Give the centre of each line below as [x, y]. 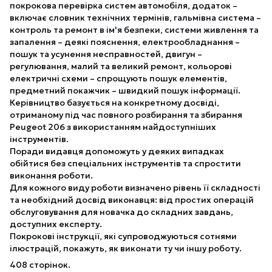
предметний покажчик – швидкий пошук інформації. [125, 90]
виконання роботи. [51, 175]
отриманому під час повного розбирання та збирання [126, 114]
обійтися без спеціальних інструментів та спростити [125, 163]
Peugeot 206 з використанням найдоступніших [113, 127]
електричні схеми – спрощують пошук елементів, [118, 78]
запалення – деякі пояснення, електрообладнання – [125, 42]
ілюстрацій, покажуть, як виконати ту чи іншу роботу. [126, 248]
